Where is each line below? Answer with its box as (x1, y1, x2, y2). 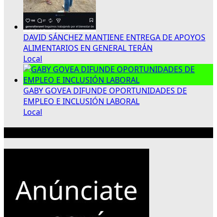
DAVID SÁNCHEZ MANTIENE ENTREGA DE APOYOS (23, 31, 205, 43)
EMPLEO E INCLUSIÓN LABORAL (23, 95, 139, 107)
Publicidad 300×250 (4, 127, 77, 139)
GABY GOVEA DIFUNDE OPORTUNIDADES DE (23, 85, 187, 96)
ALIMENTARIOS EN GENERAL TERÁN (23, 42, 153, 53)
